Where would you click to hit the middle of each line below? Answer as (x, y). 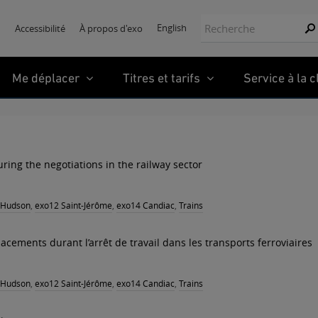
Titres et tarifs (163, 77)
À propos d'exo (111, 28)
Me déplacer (47, 77)
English (172, 28)
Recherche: (227, 21)
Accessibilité (40, 28)
